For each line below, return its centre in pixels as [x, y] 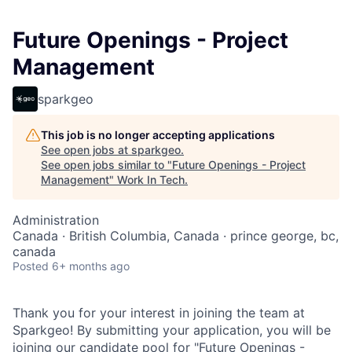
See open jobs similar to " [106, 165]
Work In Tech [151, 180]
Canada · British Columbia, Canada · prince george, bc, [176, 236]
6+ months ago [91, 266]
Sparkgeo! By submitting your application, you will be [172, 330]
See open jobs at [86, 150]
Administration [56, 220]
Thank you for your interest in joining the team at [159, 313]
